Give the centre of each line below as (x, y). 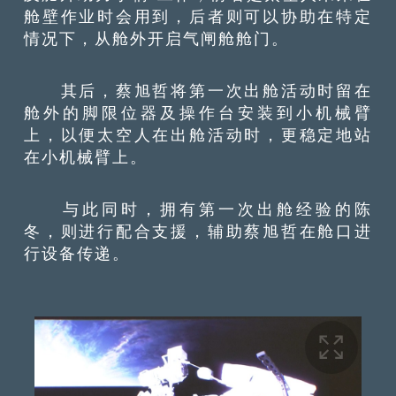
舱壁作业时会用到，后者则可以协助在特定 (198, 16)
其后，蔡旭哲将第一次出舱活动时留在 (198, 90)
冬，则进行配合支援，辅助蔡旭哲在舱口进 (198, 232)
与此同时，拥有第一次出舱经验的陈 (198, 209)
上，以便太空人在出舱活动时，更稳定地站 (198, 134)
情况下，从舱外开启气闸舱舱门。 (157, 38)
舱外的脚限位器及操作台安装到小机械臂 (198, 112)
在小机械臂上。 (86, 156)
